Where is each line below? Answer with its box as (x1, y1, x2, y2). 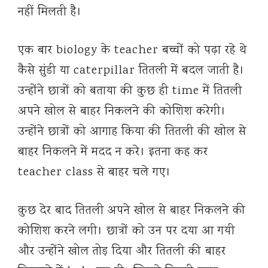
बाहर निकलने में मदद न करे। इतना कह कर (18, 144, 208, 162)
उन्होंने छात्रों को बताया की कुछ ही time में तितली (18, 83, 242, 100)
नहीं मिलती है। (18, 4, 82, 22)
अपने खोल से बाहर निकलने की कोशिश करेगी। (18, 103, 226, 121)
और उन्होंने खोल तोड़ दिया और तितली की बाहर (18, 243, 226, 261)
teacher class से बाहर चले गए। (18, 164, 171, 182)
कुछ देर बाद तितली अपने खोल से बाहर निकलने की (18, 202, 246, 220)
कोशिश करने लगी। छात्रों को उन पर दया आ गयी (18, 223, 235, 240)
